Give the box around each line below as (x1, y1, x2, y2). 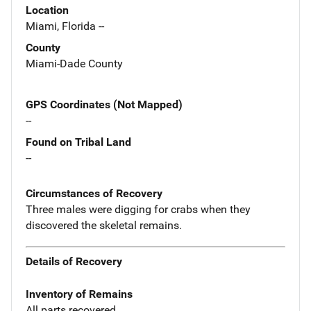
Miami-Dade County (26, 56, 123, 70)
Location (26, 3, 69, 17)
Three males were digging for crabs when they (26, 202, 251, 216)
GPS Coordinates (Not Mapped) (26, 97, 183, 111)
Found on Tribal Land (26, 135, 131, 149)
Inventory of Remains (26, 287, 133, 301)
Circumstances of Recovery (26, 186, 162, 200)
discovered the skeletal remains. (26, 218, 182, 232)
